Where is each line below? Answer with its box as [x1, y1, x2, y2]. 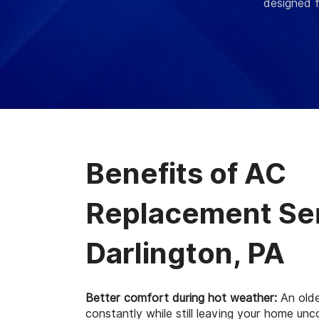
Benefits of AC [85, 157, 286, 191]
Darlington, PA [85, 236, 285, 271]
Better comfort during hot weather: [85, 291, 277, 305]
